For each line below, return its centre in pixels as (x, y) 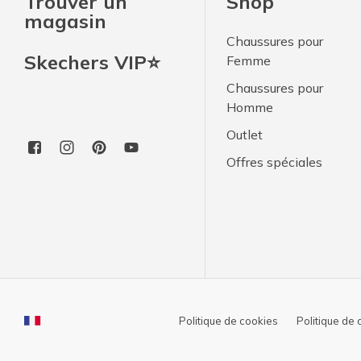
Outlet (245, 135)
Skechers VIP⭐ (92, 62)
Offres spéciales (275, 162)
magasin (65, 21)
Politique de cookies (228, 321)
